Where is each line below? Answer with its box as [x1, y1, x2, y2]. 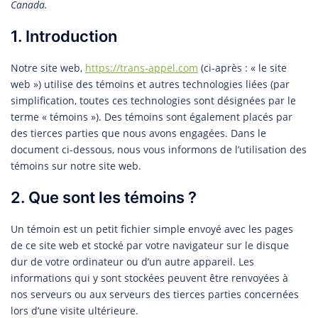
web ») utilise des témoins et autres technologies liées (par [11, 77, 290, 91]
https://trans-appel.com [85, 60, 198, 75]
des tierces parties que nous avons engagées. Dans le [11, 126, 266, 140]
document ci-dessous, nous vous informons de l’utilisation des [11, 142, 307, 156]
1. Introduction [11, 26, 117, 45]
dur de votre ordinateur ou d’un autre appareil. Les [11, 254, 254, 268]
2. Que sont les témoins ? [11, 187, 197, 207]
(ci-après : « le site [198, 60, 287, 75]
